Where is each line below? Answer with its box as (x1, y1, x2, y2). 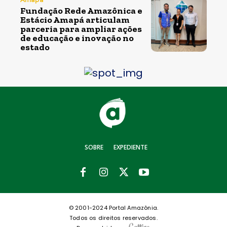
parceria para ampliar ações (20, 23, 142, 34)
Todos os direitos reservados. (69, 213, 158, 222)
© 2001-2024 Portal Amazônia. (68, 203, 159, 212)
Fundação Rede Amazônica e (20, 5, 142, 16)
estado (20, 41, 50, 53)
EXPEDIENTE (113, 142, 147, 152)
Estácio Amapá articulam (20, 14, 130, 25)
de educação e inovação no (20, 32, 134, 44)
